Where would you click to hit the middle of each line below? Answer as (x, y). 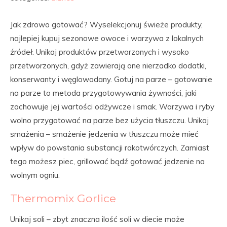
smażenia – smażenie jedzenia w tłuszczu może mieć (104, 134)
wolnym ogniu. (35, 175)
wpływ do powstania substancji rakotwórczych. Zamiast (110, 148)
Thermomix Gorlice (63, 198)
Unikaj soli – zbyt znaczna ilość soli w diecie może (97, 219)
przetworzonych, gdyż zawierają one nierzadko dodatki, (108, 66)
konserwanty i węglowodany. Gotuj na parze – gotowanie (111, 79)
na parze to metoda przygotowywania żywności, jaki (103, 93)
